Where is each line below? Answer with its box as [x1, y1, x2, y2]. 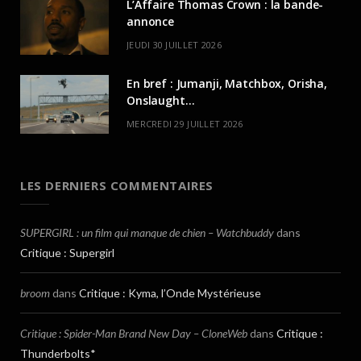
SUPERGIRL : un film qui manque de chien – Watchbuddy [20, 226, 274, 240]
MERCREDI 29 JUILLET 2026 [127, 118, 243, 131]
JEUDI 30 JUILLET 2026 [127, 39, 222, 52]
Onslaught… [127, 93, 195, 109]
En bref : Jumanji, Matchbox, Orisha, [127, 76, 327, 92]
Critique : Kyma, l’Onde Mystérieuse [79, 286, 261, 301]
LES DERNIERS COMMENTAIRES [20, 177, 214, 194]
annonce [127, 14, 175, 30]
